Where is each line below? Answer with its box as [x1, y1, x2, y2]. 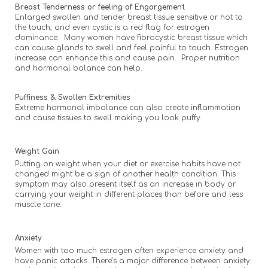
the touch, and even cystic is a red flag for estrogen [15, 23, 209, 32]
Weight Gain [15, 147, 59, 156]
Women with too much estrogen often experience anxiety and [15, 246, 243, 255]
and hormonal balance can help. [15, 63, 145, 72]
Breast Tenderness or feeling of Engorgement [15, 2, 190, 11]
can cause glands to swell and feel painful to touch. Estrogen [15, 43, 248, 52]
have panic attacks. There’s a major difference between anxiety [15, 256, 250, 265]
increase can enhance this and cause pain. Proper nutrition [15, 53, 240, 62]
